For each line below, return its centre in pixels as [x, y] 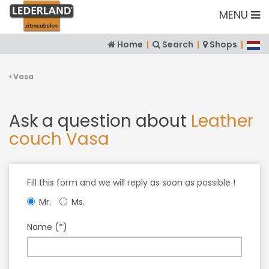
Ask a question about [98, 121]
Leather [220, 121]
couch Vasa [59, 139]
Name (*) [47, 227]
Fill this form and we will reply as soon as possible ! [131, 183]
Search [178, 44]
